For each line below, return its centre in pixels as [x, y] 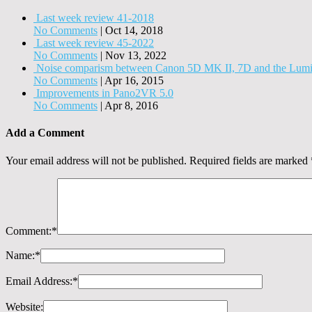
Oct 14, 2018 [134, 31]
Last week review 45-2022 [95, 43]
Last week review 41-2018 [95, 18]
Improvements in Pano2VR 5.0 [105, 93]
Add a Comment [45, 133]
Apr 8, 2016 [131, 106]
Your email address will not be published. [96, 160]
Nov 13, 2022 [136, 56]
